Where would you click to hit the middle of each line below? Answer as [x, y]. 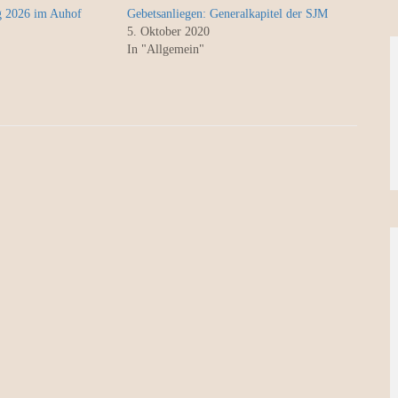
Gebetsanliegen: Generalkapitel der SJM [227, 14]
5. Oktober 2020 [168, 32]
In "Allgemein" [165, 49]
